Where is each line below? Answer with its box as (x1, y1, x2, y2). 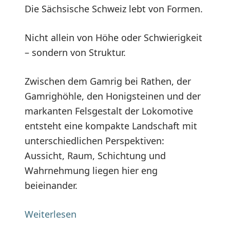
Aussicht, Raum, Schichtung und (25, 149, 166, 162)
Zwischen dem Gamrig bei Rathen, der (25, 74, 191, 87)
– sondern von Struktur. (25, 46, 126, 59)
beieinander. (25, 179, 78, 191)
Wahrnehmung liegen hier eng (25, 164, 158, 177)
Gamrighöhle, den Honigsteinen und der (25, 89, 201, 102)
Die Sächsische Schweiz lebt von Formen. (25, 2, 203, 15)
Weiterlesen (25, 207, 76, 220)
